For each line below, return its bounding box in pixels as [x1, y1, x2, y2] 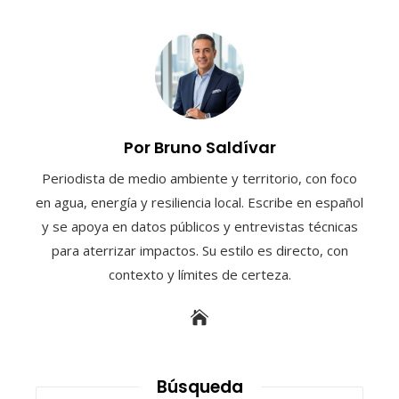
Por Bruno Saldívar [123, 135, 276, 159]
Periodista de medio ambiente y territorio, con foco [42, 168, 357, 187]
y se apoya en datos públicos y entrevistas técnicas [41, 216, 358, 235]
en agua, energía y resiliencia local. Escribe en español [36, 192, 363, 211]
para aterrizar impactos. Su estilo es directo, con [51, 240, 348, 259]
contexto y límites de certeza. [108, 265, 291, 283]
